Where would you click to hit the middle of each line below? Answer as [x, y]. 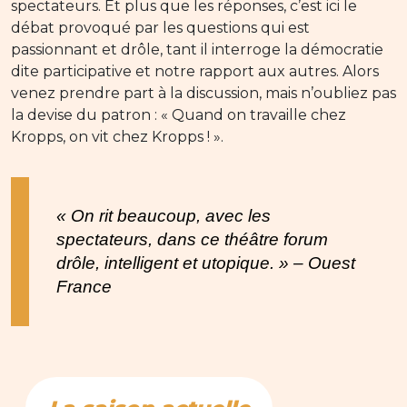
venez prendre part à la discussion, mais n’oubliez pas [203, 94]
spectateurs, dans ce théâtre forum [192, 240]
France [84, 287]
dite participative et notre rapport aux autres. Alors [195, 72]
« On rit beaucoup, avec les [164, 216]
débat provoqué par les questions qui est [160, 28]
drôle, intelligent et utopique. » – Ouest [206, 263]
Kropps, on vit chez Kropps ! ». [117, 137]
